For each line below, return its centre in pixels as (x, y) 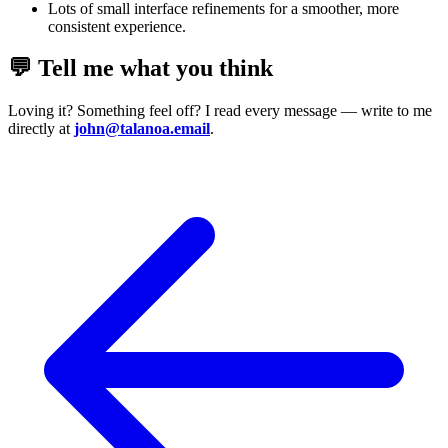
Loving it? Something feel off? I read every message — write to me (220, 111)
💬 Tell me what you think (140, 68)
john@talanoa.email (142, 129)
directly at (41, 129)
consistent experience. (117, 26)
